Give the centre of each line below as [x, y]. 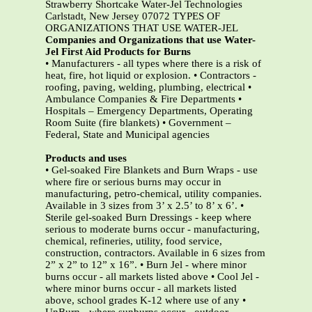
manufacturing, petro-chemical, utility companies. [154, 194]
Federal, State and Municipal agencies [127, 135]
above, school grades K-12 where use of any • [146, 301]
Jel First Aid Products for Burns [118, 52]
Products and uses [86, 158]
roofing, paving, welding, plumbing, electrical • [148, 87]
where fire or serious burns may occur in [133, 182]
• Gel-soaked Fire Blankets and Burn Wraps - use [151, 170]
